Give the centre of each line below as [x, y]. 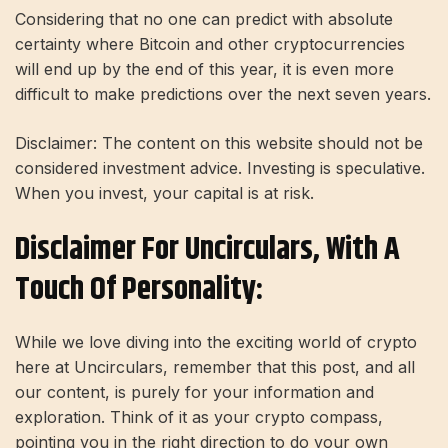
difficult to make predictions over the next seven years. [223, 94]
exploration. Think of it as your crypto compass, [199, 416]
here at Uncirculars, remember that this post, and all [215, 366]
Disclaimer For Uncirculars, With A [207, 250]
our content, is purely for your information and [194, 391]
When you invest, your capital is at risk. [164, 193]
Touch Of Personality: [139, 290]
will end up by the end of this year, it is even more [204, 69]
